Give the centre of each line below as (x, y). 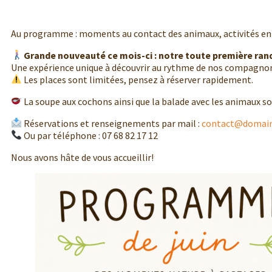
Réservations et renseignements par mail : (112, 123)
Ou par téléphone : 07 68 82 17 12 (90, 135)
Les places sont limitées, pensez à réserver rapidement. (138, 79)
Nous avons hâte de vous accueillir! (82, 157)
